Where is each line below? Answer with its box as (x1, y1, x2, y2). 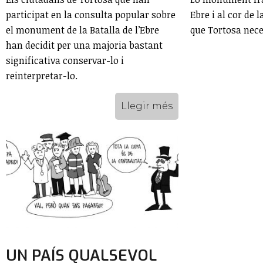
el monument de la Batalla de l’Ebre (6, 23, 159, 36)
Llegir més (120, 100, 173, 112)
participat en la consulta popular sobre (6, 8, 176, 21)
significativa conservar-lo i (6, 53, 124, 67)
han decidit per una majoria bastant (6, 38, 163, 52)
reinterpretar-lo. (6, 69, 77, 82)
